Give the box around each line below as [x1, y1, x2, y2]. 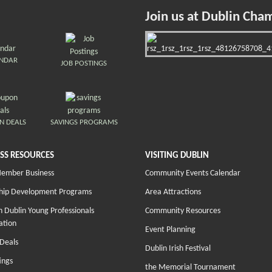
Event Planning [145, 225, 195, 235]
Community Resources [145, 206, 220, 216]
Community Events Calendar [145, 169, 240, 178]
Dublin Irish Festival [145, 244, 211, 254]
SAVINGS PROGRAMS [50, 118, 118, 127]
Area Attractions [145, 188, 201, 197]
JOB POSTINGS [61, 59, 107, 68]
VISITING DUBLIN [145, 151, 209, 161]
